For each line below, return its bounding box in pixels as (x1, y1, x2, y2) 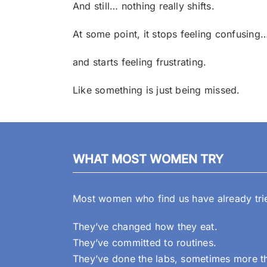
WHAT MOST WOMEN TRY (72, 152, 223, 166)
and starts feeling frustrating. (72, 56, 207, 68)
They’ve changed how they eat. (72, 221, 218, 232)
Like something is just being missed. (72, 84, 240, 96)
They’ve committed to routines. (72, 237, 217, 249)
